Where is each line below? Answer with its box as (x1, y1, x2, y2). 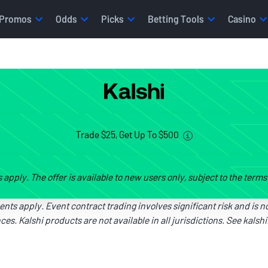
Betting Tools (147, 13, 204, 25)
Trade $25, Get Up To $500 (75, 129, 181, 140)
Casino (227, 13, 256, 25)
